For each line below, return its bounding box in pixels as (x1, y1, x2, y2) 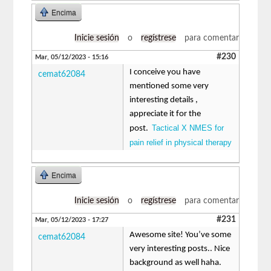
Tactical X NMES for (152, 123, 224, 132)
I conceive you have (129, 67, 201, 77)
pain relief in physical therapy (129, 137, 232, 147)
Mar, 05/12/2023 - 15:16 (35, 53, 109, 60)
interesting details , (129, 95, 198, 105)
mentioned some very (129, 81, 209, 91)
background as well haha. (129, 258, 222, 267)
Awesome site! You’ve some (129, 230, 232, 240)
